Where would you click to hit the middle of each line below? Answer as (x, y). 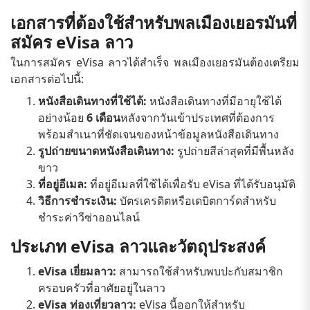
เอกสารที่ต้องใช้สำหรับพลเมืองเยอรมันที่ (154, 22)
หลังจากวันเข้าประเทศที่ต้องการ (198, 117)
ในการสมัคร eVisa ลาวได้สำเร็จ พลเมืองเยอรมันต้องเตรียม (155, 62)
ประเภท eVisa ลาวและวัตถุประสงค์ (138, 246)
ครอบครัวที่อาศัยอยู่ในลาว (102, 288)
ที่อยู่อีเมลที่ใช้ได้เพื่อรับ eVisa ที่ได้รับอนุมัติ (191, 184)
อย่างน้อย (62, 117)
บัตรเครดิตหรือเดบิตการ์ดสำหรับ (197, 200)
